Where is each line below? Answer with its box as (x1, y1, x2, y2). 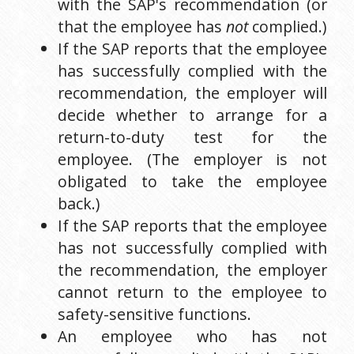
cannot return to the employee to (58, 281, 327, 303)
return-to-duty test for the (58, 126, 327, 148)
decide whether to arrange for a (58, 104, 327, 126)
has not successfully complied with (58, 236, 327, 258)
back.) (58, 192, 100, 214)
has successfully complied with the (58, 59, 327, 81)
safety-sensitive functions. (58, 303, 251, 325)
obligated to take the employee (58, 170, 327, 192)
